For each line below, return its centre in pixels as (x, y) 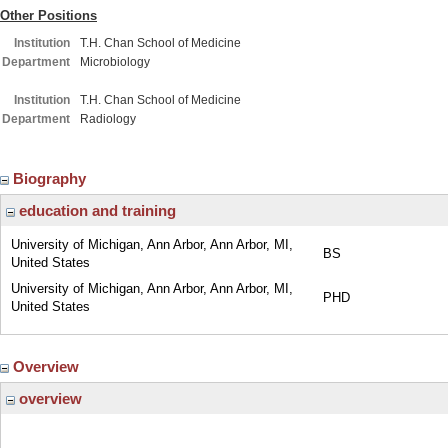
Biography (51, 178)
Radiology (108, 119)
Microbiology (115, 62)
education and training (95, 210)
